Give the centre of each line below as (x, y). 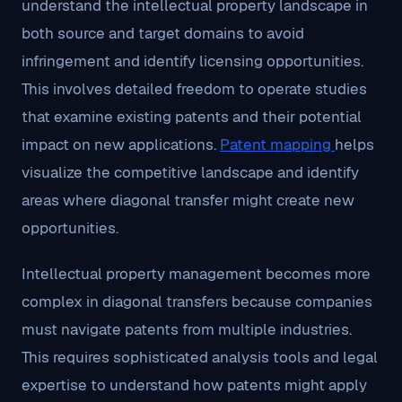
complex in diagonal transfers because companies (197, 301)
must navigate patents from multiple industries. (187, 329)
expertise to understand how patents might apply (194, 385)
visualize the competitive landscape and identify (190, 172)
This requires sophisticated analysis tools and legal (200, 357)
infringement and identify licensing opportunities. (192, 61)
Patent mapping (277, 144)
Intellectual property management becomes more (196, 274)
